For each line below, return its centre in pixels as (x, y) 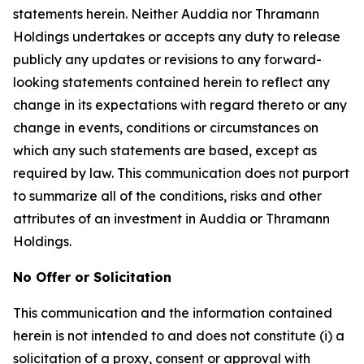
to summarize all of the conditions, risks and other (167, 196)
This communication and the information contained (173, 313)
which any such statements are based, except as (165, 150)
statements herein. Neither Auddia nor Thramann (166, 14)
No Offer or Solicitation (92, 277)
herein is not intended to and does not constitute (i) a (179, 336)
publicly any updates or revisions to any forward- (167, 59)
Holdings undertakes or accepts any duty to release (177, 37)
